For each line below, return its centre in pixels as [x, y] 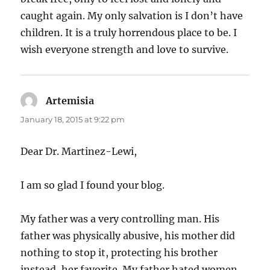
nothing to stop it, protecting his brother [119, 252]
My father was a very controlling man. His [120, 218]
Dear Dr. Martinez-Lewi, [79, 151]
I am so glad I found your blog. [93, 185]
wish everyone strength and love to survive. [125, 49]
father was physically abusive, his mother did [128, 235]
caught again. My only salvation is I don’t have [132, 15]
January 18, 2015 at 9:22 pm [73, 119]
